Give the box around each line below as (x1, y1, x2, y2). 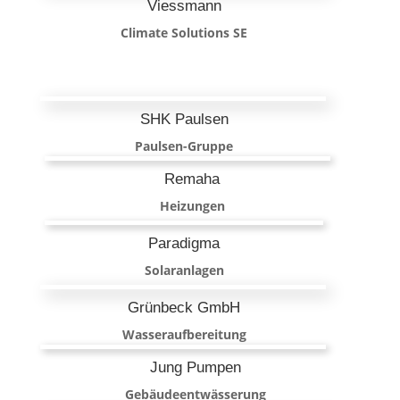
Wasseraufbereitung (121, 325, 246, 343)
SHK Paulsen (139, 110, 229, 128)
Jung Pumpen (149, 358, 241, 376)
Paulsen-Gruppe (135, 137, 234, 154)
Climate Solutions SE (121, 23, 248, 41)
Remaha (164, 170, 221, 187)
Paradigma (148, 234, 221, 252)
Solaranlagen (144, 261, 224, 279)
